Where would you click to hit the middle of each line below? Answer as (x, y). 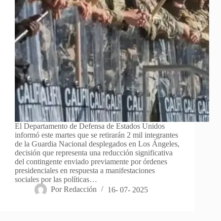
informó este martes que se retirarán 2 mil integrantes (96, 135)
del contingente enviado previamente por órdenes (91, 162)
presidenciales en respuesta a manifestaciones (85, 171)
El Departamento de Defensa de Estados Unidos (90, 126)
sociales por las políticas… (56, 180)
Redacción (80, 189)
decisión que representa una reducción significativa (94, 153)
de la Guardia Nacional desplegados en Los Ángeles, (97, 144)
